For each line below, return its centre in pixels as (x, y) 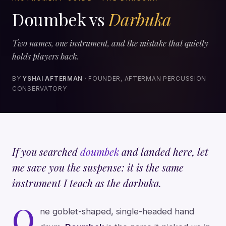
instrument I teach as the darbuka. (87, 183)
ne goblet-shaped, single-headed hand (117, 211)
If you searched (46, 152)
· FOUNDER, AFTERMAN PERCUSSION (145, 78)
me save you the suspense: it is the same (98, 167)
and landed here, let (164, 152)
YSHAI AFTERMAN (53, 78)
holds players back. (45, 56)
